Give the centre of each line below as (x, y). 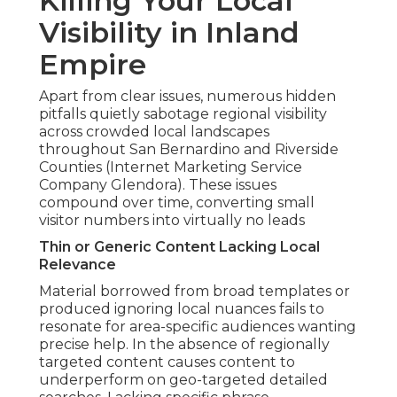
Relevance (78, 265)
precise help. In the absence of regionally (184, 345)
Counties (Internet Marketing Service (171, 167)
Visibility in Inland (169, 33)
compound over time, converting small (177, 203)
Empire (93, 65)
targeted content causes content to (167, 362)
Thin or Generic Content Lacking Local (179, 247)
